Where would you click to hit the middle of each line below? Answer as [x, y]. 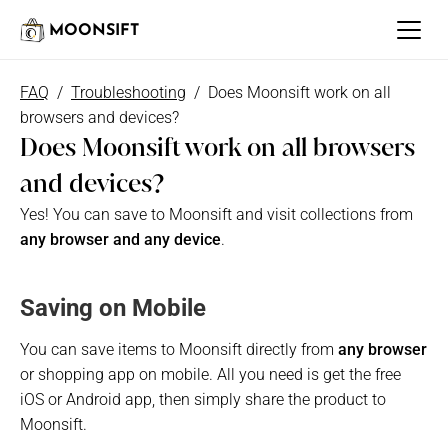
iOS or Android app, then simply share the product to [203, 399]
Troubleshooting [128, 92]
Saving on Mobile [113, 308]
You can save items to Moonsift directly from [179, 349]
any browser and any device [120, 239]
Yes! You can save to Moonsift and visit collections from [216, 214]
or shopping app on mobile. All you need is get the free [210, 374]
